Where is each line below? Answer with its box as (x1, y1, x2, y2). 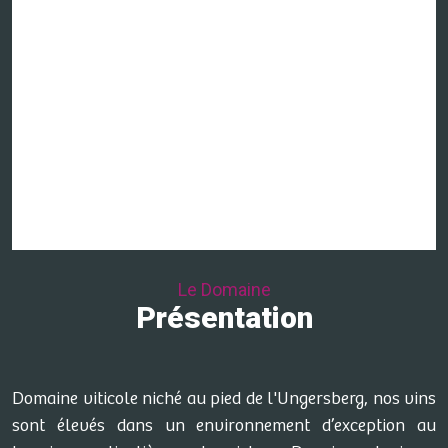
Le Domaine (177, 279, 271, 300)
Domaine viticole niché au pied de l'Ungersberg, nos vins (12, 389, 436, 409)
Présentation (135, 300, 313, 335)
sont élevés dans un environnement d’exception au (12, 416, 436, 436)
